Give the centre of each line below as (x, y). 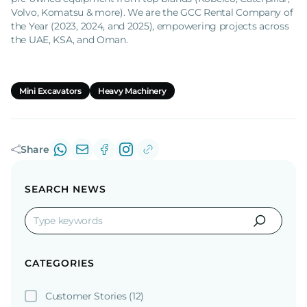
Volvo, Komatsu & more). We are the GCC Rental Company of (152, 12)
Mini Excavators (50, 90)
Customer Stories (87, 296)
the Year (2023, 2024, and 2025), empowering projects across (150, 26)
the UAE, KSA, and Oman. (70, 39)
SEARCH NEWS (65, 189)
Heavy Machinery (132, 90)
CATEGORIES (60, 263)
